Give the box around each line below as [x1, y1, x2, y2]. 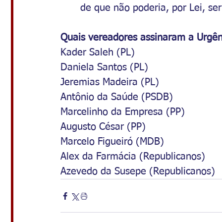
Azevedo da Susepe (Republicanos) [60, 166, 215, 177]
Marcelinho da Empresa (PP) [60, 107, 185, 117]
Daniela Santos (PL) [60, 62, 148, 73]
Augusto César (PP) [60, 122, 146, 132]
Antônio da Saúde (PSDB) [60, 92, 173, 103]
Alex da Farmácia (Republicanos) [60, 152, 205, 162]
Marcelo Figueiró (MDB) [60, 137, 164, 147]
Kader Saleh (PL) [60, 48, 135, 58]
